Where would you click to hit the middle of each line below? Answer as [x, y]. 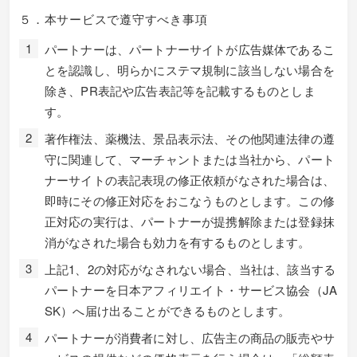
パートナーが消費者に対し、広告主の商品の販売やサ [190, 337]
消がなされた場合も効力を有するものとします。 [178, 242]
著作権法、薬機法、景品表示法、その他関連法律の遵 [190, 138]
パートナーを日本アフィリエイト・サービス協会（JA [191, 290]
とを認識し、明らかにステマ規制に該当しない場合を [190, 70]
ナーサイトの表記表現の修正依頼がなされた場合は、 [190, 180]
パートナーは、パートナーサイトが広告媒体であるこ [190, 49]
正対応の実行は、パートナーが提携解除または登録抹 [190, 221]
